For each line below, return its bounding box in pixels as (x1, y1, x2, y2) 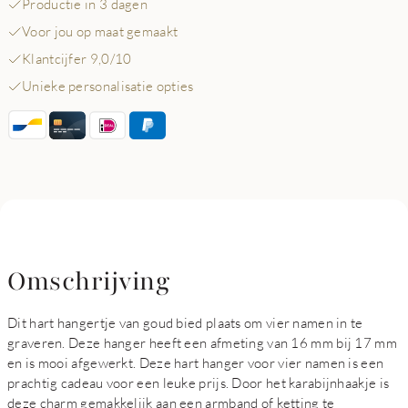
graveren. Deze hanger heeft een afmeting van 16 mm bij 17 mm (7, 334, 397, 351)
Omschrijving (7, 264, 169, 299)
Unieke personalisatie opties (22, 77, 194, 94)
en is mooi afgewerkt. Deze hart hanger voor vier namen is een (7, 354, 384, 371)
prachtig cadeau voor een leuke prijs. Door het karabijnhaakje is (7, 374, 390, 391)
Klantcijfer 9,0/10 (22, 50, 132, 66)
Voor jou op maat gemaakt (22, 23, 178, 39)
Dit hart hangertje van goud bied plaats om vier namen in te (7, 314, 363, 331)
